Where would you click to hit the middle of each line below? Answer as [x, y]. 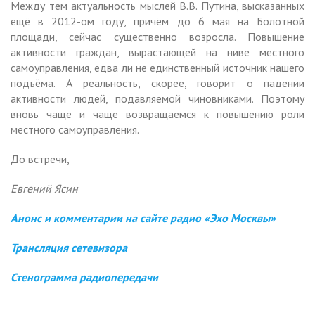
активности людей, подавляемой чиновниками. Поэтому [157, 98]
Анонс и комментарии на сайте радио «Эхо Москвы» [143, 218]
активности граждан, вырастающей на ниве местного [157, 52]
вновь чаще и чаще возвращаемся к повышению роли [157, 114]
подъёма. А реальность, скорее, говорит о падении [157, 83]
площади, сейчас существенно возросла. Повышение [157, 36]
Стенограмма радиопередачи [84, 277]
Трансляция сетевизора [69, 247]
